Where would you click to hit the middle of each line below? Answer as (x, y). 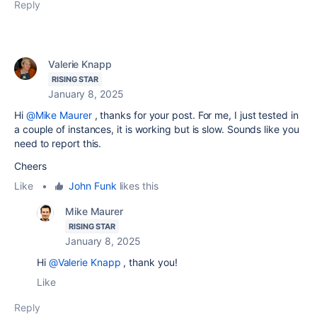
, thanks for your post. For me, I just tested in (195, 115)
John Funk (93, 185)
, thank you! (149, 262)
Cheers (30, 166)
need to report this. (58, 143)
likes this (137, 185)
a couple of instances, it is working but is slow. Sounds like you (157, 129)
